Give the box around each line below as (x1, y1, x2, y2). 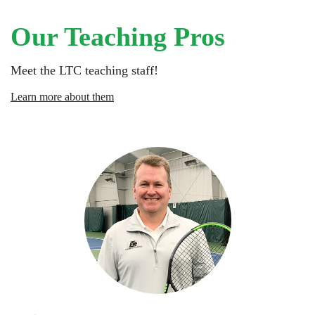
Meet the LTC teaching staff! (11, 63, 162, 77)
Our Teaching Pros (11, 22, 225, 51)
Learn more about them (11, 91, 114, 103)
